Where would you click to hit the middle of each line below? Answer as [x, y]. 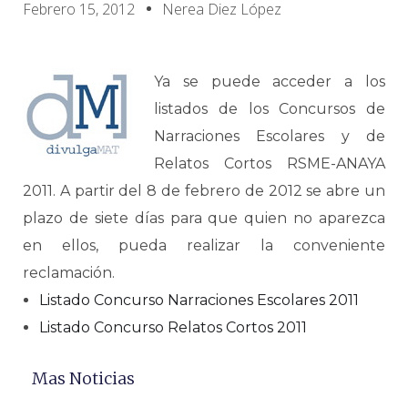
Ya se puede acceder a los [270, 82]
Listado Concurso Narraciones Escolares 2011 [199, 300]
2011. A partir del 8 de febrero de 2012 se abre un [204, 191]
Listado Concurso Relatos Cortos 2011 [173, 327]
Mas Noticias [83, 378]
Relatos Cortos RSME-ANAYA [270, 163]
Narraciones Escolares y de [270, 136]
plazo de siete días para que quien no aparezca [204, 218]
